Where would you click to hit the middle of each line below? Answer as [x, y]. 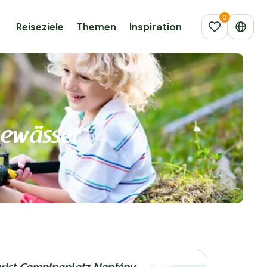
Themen [97, 27]
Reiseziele [40, 27]
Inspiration [156, 27]
